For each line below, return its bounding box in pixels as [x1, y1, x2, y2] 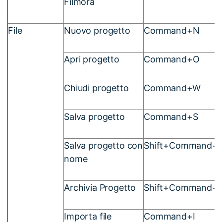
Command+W [144, 82, 201, 93]
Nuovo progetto [64, 25, 130, 36]
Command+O [144, 54, 200, 64]
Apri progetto [64, 54, 119, 64]
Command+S [144, 111, 198, 122]
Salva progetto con [64, 140, 143, 151]
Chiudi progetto [64, 82, 129, 93]
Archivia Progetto [64, 182, 136, 193]
